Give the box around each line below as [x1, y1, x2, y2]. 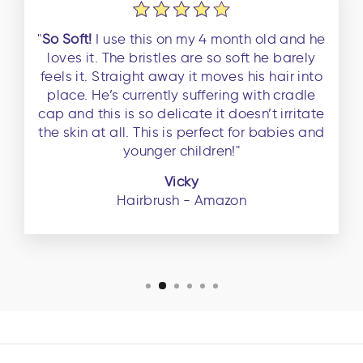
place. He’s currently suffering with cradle [47, 86, 316, 103]
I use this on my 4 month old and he [96, 30, 326, 47]
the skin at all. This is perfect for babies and [38, 123, 325, 140]
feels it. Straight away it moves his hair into [40, 67, 323, 84]
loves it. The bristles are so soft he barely [47, 49, 316, 66]
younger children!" [122, 142, 241, 159]
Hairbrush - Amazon [116, 191, 247, 208]
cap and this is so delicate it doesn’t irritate [38, 105, 325, 122]
